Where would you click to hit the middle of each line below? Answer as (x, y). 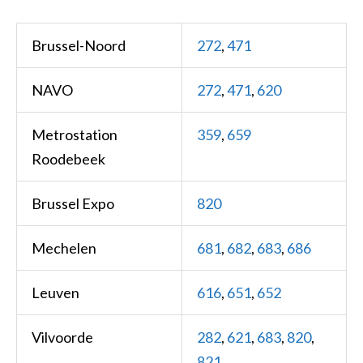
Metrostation (75, 135)
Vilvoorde (62, 337)
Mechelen (64, 248)
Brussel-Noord (79, 46)
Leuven (56, 293)
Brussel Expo (73, 204)
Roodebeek (68, 159)
